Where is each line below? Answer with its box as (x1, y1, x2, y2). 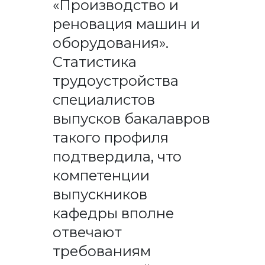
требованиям (52, 242, 151, 260)
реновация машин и (52, 15, 200, 33)
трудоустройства (52, 72, 179, 89)
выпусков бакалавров (52, 109, 210, 127)
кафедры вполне (52, 204, 174, 222)
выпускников (52, 185, 147, 203)
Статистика (52, 53, 137, 70)
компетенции (52, 166, 150, 184)
